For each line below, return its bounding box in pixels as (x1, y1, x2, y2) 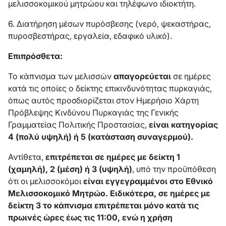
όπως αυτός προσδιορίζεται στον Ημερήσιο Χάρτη (8, 95, 199, 105)
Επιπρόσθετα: (8, 51, 63, 61)
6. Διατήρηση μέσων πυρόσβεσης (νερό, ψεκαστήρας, (8, 19, 211, 29)
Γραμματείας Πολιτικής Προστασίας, (8, 120, 149, 130)
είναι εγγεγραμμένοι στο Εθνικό (83, 176, 213, 186)
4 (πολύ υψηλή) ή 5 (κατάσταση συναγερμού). (8, 132, 193, 142)
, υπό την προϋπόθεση (132, 164, 216, 174)
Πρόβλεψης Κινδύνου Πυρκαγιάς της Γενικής (8, 107, 179, 118)
